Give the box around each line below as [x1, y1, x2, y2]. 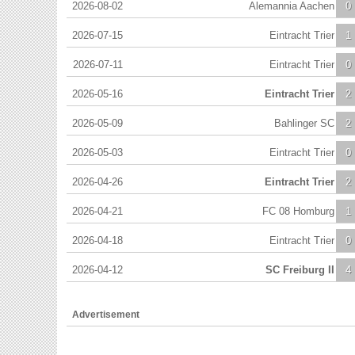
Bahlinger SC [274, 116, 334, 129]
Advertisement [72, 308, 139, 320]
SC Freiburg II [265, 263, 334, 276]
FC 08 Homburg [262, 204, 334, 217]
